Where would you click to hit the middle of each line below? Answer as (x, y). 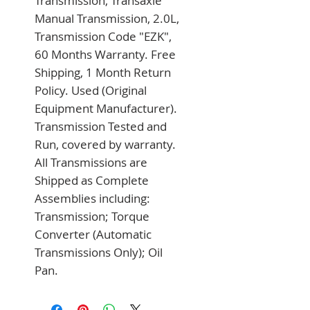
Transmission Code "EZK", (103, 36)
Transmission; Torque (92, 216)
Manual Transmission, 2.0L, (107, 18)
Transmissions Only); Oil (99, 252)
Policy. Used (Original (91, 90)
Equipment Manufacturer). (106, 108)
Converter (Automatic (93, 234)
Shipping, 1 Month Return (103, 72)
